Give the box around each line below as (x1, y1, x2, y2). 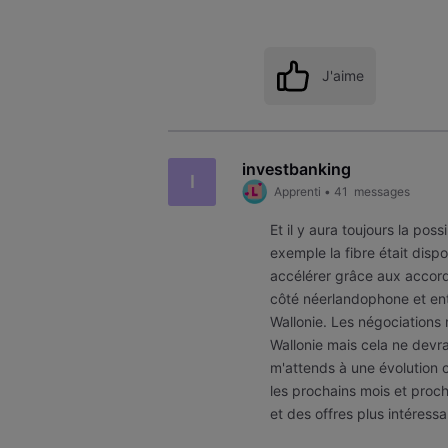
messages (350, 184, 410, 200)
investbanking (241, 158, 351, 179)
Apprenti (273, 184, 321, 200)
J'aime (321, 67, 364, 85)
